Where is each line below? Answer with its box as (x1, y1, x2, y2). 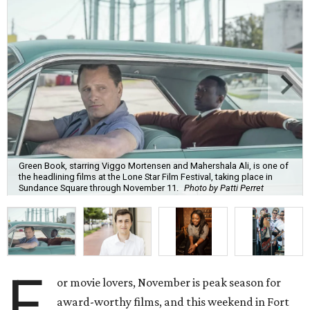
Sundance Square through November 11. (19, 182, 179, 193)
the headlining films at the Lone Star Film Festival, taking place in (19, 171, 273, 182)
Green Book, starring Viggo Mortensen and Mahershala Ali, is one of (19, 160, 289, 171)
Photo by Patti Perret (184, 182, 264, 193)
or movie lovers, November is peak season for (57, 275, 282, 290)
